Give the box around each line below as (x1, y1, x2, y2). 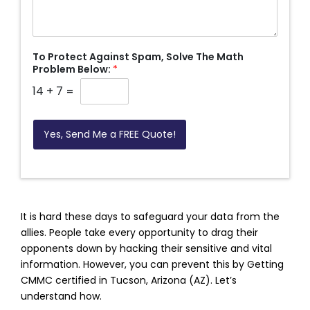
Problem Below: (32, 62, 113, 76)
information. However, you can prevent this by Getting (21, 257, 284, 272)
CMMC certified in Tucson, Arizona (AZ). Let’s (21, 273, 237, 288)
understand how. (21, 289, 102, 304)
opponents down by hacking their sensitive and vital (21, 241, 272, 256)
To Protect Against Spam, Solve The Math (32, 49, 244, 64)
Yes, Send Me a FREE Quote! (43, 127, 176, 141)
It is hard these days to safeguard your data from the (21, 210, 280, 224)
